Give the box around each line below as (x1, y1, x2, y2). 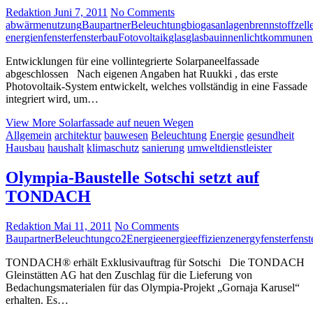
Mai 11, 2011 (51, 219, 112, 232)
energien (6, 31, 43, 43)
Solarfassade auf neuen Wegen (56, 116, 194, 129)
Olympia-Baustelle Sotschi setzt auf (6, 168, 259, 187)
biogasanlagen (187, 18, 249, 31)
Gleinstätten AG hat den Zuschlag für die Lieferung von (6, 268, 252, 281)
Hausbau (6, 141, 45, 154)
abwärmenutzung (6, 18, 82, 31)
